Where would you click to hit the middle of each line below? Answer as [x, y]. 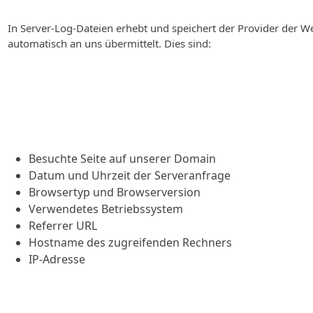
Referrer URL [63, 226]
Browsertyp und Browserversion [115, 192]
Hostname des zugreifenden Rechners [130, 242]
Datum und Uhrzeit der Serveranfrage [130, 175]
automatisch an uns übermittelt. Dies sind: [109, 43]
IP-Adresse [57, 259]
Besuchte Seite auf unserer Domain [122, 159]
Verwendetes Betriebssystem [106, 209]
